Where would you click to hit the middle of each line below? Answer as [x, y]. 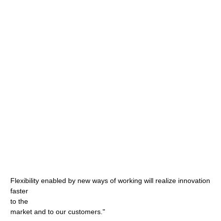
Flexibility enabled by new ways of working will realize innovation [110, 181]
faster [19, 191]
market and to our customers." [58, 212]
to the [19, 201]
